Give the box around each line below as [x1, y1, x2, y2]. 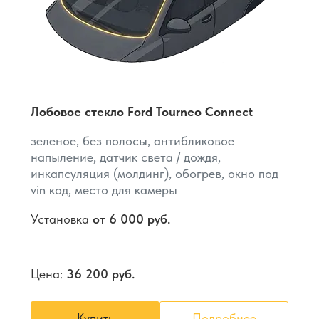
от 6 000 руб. [93, 211, 170, 226]
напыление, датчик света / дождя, [31, 149, 221, 164]
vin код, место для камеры [31, 182, 177, 197]
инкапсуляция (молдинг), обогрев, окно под [31, 165, 278, 181]
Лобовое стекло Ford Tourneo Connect [31, 103, 253, 119]
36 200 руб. [66, 266, 135, 281]
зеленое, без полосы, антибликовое [31, 132, 234, 148]
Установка [31, 211, 93, 226]
